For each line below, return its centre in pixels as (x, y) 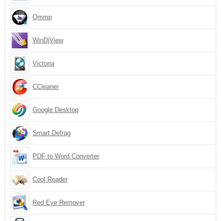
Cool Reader (50, 179)
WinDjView (48, 40)
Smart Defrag (52, 133)
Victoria (44, 63)
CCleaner (46, 87)
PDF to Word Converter (66, 156)
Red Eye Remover (59, 203)
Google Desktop (56, 110)
